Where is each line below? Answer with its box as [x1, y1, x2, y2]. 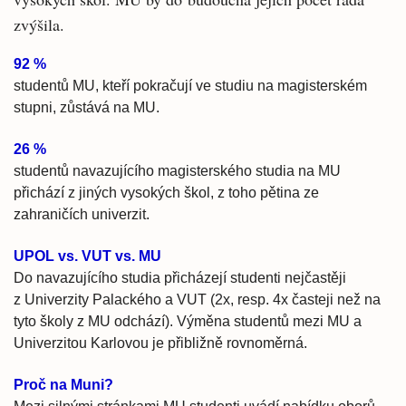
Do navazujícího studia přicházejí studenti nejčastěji [14, 270, 346, 285]
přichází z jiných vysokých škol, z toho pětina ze [14, 185, 319, 200]
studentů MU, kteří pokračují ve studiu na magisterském [14, 78, 367, 93]
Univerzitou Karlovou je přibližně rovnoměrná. [14, 335, 307, 351]
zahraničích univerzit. [14, 207, 150, 222]
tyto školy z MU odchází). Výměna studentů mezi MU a [14, 314, 362, 329]
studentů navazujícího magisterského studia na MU [14, 163, 341, 179]
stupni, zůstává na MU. [14, 100, 159, 115]
